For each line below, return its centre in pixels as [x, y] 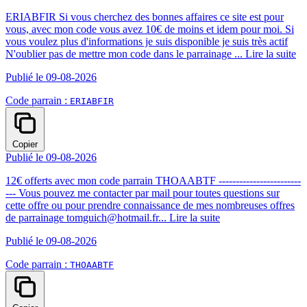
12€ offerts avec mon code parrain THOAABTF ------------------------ [153, 180]
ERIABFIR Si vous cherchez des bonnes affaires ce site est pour [145, 16]
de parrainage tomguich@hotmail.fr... [87, 217]
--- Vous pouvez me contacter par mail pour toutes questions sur [143, 193]
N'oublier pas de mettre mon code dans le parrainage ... [125, 53]
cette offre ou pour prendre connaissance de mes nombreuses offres [150, 205]
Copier [25, 144]
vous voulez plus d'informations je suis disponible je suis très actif [147, 41]
